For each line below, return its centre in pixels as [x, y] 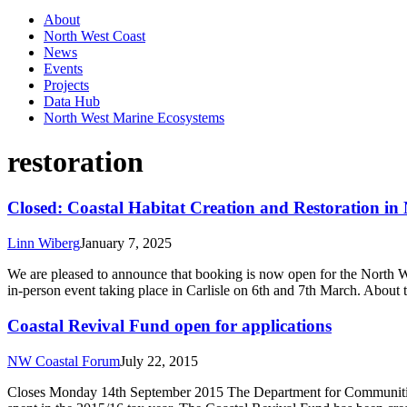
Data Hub [72, 101]
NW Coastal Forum [64, 361]
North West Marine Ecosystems [134, 117]
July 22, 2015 [159, 361]
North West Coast [94, 35]
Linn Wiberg [44, 243]
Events [63, 68]
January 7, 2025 [126, 243]
